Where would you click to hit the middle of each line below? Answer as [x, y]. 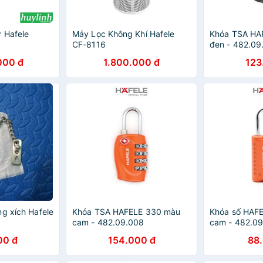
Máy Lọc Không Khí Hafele [124, 34]
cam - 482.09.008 [108, 222]
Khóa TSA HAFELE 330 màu [127, 212]
